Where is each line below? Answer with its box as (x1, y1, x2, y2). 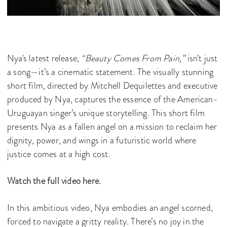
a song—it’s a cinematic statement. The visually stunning (7, 65, 214, 79)
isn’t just (185, 51, 218, 65)
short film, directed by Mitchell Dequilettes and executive (7, 79, 218, 92)
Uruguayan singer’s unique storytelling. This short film (7, 106, 205, 120)
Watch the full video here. (7, 174, 101, 187)
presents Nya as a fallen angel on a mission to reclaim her (7, 120, 217, 133)
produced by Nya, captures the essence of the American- (7, 92, 218, 106)
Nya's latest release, (7, 51, 82, 65)
